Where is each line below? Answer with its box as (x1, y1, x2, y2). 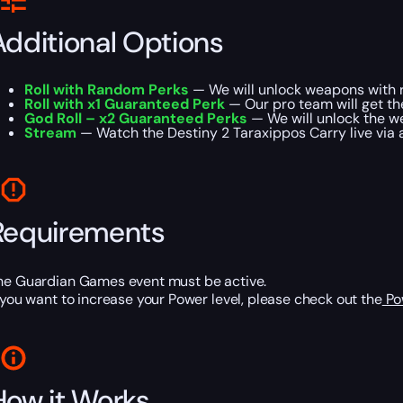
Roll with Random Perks (23, 80, 189, 100)
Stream (23, 123, 76, 143)
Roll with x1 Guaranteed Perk (23, 94, 225, 114)
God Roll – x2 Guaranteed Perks (23, 109, 247, 129)
